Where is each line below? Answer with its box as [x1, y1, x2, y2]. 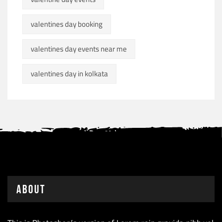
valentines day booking [31, 16, 103, 31]
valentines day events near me [31, 41, 127, 56]
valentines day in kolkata [31, 66, 108, 81]
